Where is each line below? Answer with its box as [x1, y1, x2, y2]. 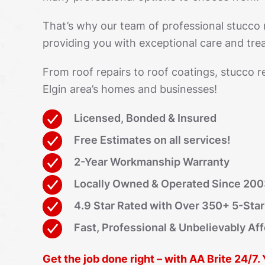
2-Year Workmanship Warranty [74, 156, 230, 168]
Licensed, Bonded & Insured [74, 112, 216, 124]
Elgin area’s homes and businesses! [43, 83, 217, 95]
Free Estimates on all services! [74, 134, 231, 146]
